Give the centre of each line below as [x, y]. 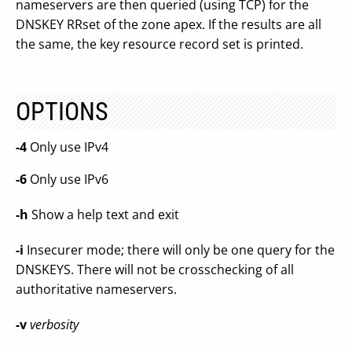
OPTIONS [62, 112]
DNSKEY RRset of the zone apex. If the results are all [169, 24]
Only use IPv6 [68, 179]
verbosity [54, 324]
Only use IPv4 [68, 147]
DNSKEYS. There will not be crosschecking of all [155, 269]
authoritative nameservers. [96, 289]
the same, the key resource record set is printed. [159, 44]
